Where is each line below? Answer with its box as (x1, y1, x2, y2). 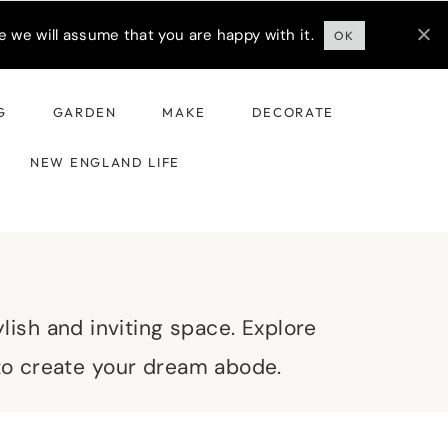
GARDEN (52, 103, 117, 120)
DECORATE (251, 103, 335, 120)
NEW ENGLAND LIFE (30, 153, 181, 170)
